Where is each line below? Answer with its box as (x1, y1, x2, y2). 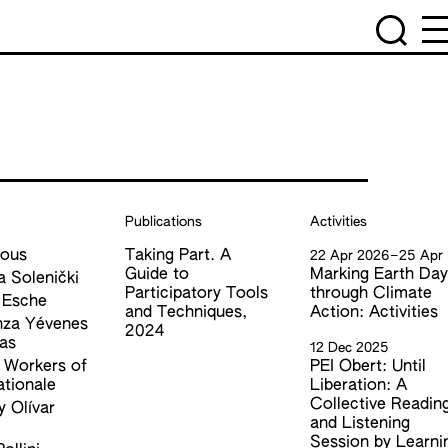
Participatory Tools (124, 286, 268, 302)
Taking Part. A (124, 248, 231, 264)
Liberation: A (310, 378, 408, 394)
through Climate (310, 286, 433, 302)
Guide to (124, 267, 189, 283)
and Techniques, (124, 305, 247, 321)
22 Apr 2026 (310, 249, 391, 263)
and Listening (310, 416, 411, 432)
